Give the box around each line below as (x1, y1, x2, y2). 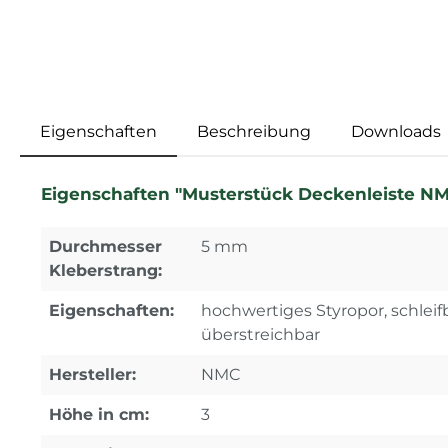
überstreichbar (201, 325, 320, 345)
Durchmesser (49, 237, 162, 257)
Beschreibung (197, 122, 311, 142)
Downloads (351, 122, 441, 142)
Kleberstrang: (49, 261, 162, 281)
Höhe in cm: (49, 405, 149, 425)
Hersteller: (49, 365, 136, 385)
